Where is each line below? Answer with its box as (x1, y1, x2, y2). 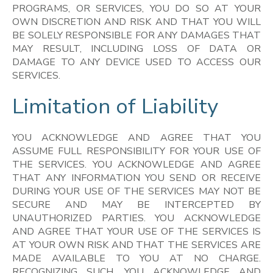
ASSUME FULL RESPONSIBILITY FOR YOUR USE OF (12, 144, 261, 158)
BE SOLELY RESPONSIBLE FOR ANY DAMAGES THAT (12, 28, 261, 42)
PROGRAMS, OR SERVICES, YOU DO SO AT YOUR (12, 1, 261, 15)
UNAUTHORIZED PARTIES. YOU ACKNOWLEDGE (12, 211, 261, 225)
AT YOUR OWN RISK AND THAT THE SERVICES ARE (12, 238, 261, 252)
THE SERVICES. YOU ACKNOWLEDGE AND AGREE (12, 157, 261, 171)
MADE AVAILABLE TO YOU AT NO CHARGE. (12, 251, 261, 265)
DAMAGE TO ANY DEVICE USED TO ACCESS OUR (12, 55, 261, 69)
